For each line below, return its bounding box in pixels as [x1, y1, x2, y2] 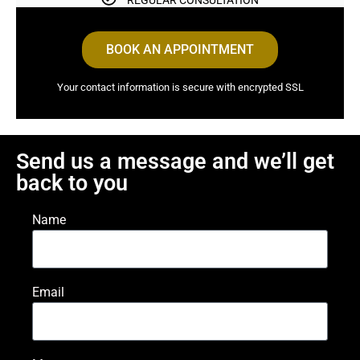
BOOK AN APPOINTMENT [106, 41, 254, 57]
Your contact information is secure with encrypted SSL [56, 80, 304, 93]
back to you [16, 170, 128, 196]
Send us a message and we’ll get [16, 148, 334, 174]
